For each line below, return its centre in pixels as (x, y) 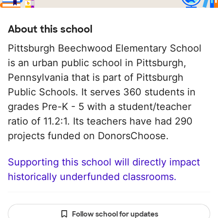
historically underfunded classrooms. (92, 177)
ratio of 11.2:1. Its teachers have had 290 (100, 121)
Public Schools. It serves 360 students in (102, 92)
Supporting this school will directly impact (104, 162)
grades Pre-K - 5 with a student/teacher (100, 107)
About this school (50, 29)
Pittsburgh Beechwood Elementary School (105, 48)
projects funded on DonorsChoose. (88, 136)
